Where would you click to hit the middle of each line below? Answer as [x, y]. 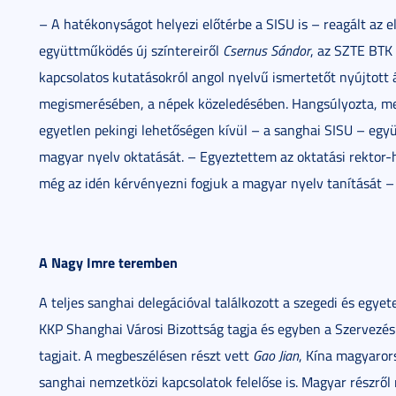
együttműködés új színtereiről [131, 50]
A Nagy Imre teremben [108, 262]
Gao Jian [276, 355]
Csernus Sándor [267, 50]
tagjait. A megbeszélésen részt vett [146, 355]
